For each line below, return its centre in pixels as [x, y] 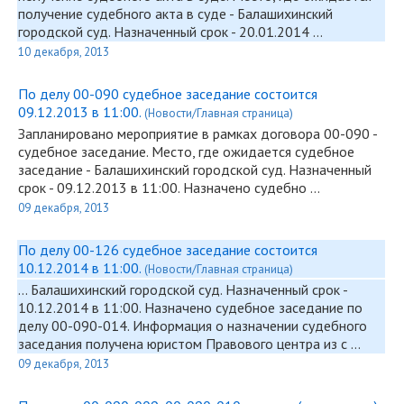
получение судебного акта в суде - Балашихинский [175, 14]
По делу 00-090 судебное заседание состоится [168, 94]
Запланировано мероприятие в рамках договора [171, 133]
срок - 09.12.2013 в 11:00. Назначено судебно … [169, 188]
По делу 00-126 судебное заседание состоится [168, 250]
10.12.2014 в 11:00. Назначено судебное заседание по [190, 308]
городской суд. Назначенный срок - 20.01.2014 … [170, 32]
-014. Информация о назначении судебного [232, 326]
